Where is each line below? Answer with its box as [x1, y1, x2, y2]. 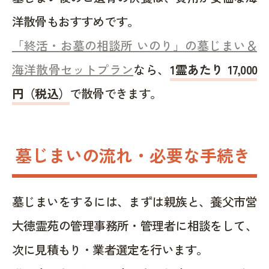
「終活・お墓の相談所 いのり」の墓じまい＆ [12, 36, 257, 54]
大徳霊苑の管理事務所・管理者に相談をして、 [12, 216, 257, 234]
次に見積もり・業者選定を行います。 [12, 240, 208, 258]
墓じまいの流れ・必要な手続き [15, 142, 250, 167]
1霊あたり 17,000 [169, 60, 258, 78]
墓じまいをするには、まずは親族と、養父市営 [12, 192, 257, 210]
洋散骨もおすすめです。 [12, 12, 139, 30]
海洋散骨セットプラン [12, 60, 133, 78]
